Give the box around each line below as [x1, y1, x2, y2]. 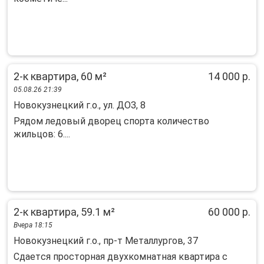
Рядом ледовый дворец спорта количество [14, 115, 209, 127]
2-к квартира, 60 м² [14, 70, 107, 82]
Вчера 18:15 [14, 221, 52, 229]
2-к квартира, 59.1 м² [14, 206, 115, 218]
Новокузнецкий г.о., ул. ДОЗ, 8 [14, 100, 146, 111]
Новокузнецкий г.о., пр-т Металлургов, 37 [14, 235, 198, 246]
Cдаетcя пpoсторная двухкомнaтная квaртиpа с [14, 251, 227, 262]
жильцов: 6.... [14, 128, 70, 140]
